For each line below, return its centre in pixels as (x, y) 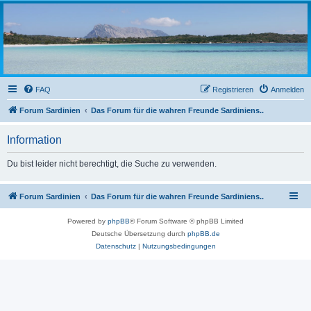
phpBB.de (203, 233)
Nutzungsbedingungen (179, 246)
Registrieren (233, 89)
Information (34, 140)
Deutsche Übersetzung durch (139, 233)
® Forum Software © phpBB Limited (187, 221)
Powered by (87, 221)
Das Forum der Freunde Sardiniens (63, 35)
